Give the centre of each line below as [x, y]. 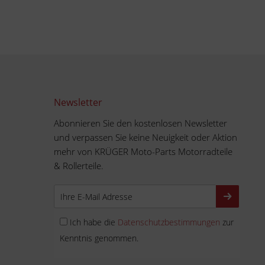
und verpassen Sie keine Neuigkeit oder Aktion [146, 137]
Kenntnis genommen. [99, 238]
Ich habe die [94, 222]
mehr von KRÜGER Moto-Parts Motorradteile [143, 151]
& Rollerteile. [79, 166]
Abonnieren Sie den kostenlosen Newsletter [140, 123]
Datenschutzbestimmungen [169, 222]
